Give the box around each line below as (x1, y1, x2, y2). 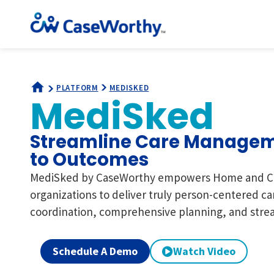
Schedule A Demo (53, 244, 138, 259)
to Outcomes (30, 147, 149, 172)
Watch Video (173, 244, 235, 259)
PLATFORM (56, 83, 98, 94)
